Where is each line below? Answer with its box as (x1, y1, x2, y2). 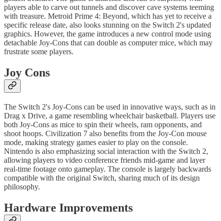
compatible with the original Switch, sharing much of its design (4, 174, 200, 183)
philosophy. (4, 183, 40, 191)
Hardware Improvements (4, 201, 133, 215)
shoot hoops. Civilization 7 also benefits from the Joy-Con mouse (4, 129, 207, 138)
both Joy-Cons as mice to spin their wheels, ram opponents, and (4, 120, 202, 129)
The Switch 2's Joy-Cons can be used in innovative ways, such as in (4, 103, 216, 111)
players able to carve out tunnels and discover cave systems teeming (4, 3, 214, 12)
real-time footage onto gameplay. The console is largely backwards (4, 165, 211, 174)
